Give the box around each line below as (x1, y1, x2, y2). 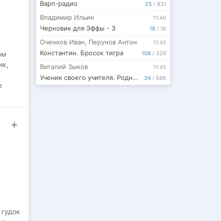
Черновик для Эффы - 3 (39, 24, 115, 32)
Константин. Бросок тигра (39, 48, 123, 57)
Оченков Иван (39, 37, 85, 46)
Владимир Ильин (39, 13, 94, 21)
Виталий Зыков (39, 62, 88, 71)
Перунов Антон (88, 37, 137, 46)
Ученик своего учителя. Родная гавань (132, 73, 138, 81)
